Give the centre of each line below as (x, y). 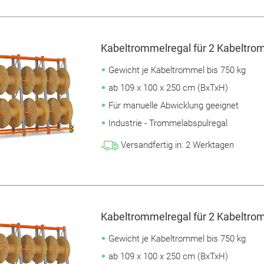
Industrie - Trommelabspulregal (168, 123)
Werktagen (213, 145)
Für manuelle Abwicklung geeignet (173, 106)
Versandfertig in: (152, 145)
